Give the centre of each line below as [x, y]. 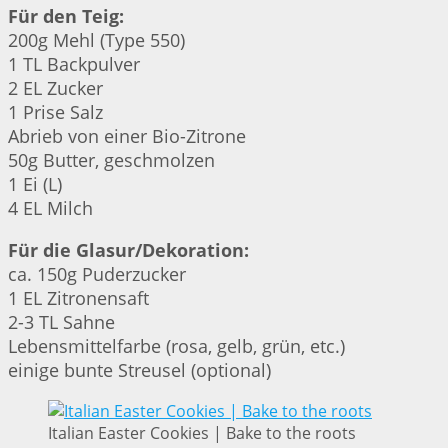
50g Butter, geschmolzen [111, 160]
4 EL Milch [50, 208]
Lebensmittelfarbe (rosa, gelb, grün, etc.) [176, 346]
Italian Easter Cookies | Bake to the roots [202, 433]
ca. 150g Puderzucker [97, 274]
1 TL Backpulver [74, 64]
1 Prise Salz [55, 112]
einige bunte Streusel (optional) [139, 370]
